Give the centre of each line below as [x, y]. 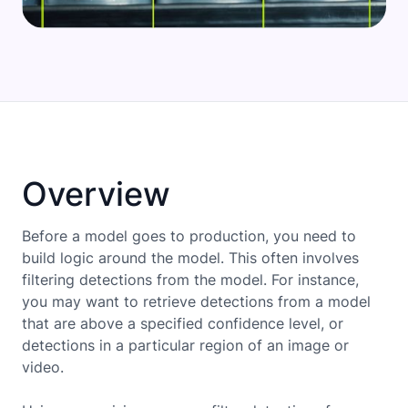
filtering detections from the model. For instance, [190, 279]
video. [43, 367]
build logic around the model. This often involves [190, 257]
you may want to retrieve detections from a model [196, 301]
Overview [96, 194]
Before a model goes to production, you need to [189, 235]
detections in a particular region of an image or [185, 345]
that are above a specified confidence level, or [183, 323]
